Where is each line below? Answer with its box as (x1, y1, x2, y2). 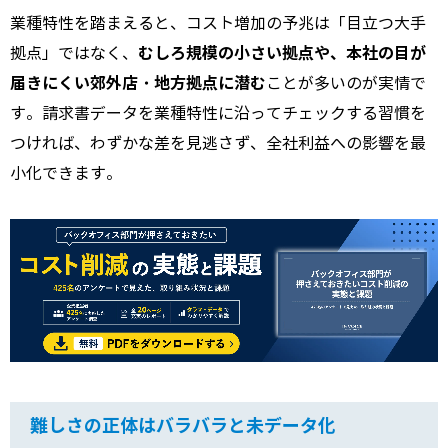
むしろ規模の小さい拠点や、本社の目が (138, 43, 426, 65)
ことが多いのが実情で (266, 74, 426, 94)
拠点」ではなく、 (10, 44, 138, 64)
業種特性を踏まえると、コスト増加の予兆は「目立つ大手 (10, 14, 426, 34)
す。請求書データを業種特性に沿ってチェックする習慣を (10, 104, 426, 124)
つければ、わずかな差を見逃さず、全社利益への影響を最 (10, 134, 426, 154)
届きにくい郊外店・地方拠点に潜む (10, 73, 266, 95)
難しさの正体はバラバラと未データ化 (30, 413, 336, 437)
